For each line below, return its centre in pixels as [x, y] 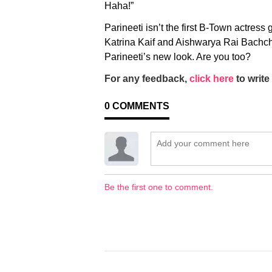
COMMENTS [141, 106]
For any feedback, [147, 78]
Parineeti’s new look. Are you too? [178, 56]
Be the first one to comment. [159, 187]
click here [212, 78]
